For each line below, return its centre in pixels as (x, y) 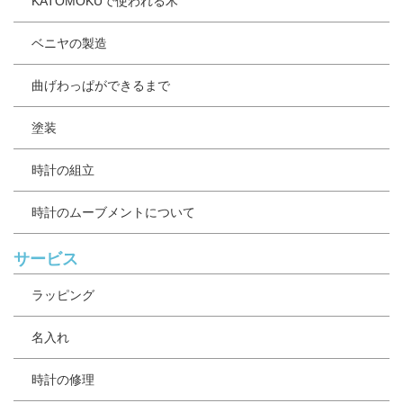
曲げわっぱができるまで (101, 85)
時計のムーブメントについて (113, 212)
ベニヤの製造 (69, 43)
